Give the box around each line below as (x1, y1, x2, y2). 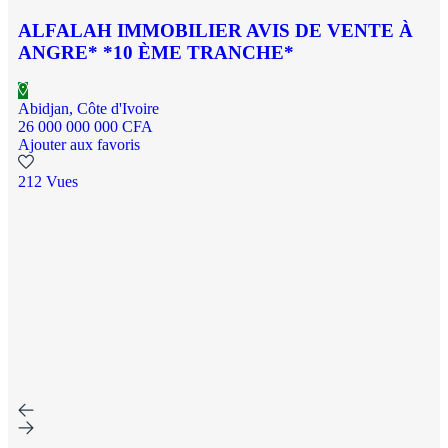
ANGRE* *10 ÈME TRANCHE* (18, 41, 294, 63)
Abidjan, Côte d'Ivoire (18, 100, 159, 118)
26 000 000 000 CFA (18, 118, 153, 136)
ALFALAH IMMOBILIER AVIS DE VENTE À (18, 19, 413, 41)
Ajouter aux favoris (18, 136, 140, 154)
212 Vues (18, 173, 78, 191)
